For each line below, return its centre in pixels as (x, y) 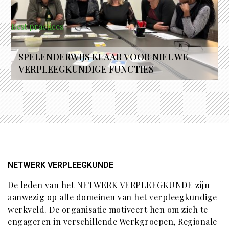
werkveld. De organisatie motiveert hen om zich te (108, 209)
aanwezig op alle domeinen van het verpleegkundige (112, 197)
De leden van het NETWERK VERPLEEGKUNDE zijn (109, 185)
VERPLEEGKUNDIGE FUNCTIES (86, 69)
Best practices (38, 26)
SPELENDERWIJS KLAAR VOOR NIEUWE (104, 57)
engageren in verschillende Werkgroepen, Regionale (112, 222)
